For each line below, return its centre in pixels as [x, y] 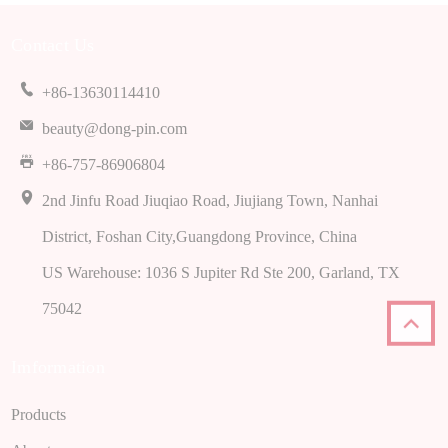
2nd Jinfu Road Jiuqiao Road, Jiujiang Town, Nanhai [210, 200]
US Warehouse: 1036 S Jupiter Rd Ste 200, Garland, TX [221, 272]
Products [39, 414]
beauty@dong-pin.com [114, 128]
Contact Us [53, 45]
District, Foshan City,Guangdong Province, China [199, 236]
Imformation [58, 367]
